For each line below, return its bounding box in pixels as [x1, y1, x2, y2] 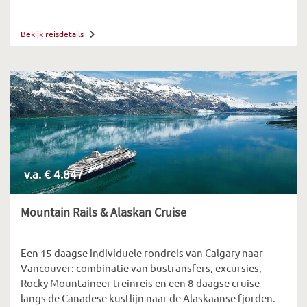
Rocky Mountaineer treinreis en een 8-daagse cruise [21, 276, 260, 289]
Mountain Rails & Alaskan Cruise [21, 204, 186, 220]
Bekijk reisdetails [21, 28, 86, 39]
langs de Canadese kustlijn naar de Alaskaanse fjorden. [21, 291, 275, 304]
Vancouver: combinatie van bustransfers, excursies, [21, 261, 262, 274]
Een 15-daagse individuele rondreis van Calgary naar [21, 246, 263, 259]
